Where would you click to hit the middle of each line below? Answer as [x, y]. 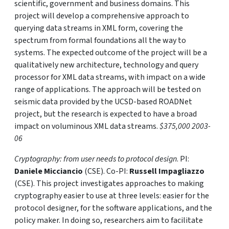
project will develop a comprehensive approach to [102, 16]
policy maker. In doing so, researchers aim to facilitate [109, 220]
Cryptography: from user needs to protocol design [96, 159]
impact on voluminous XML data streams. [87, 126]
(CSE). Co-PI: [106, 171]
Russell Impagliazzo [167, 171]
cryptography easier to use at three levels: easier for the [112, 196]
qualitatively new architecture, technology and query [106, 65]
